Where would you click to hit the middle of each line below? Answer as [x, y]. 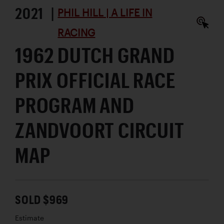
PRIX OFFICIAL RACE [95, 80]
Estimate [29, 218]
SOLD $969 [42, 199]
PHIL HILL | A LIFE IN [105, 13]
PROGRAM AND [75, 105]
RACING [76, 33]
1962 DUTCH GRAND [95, 55]
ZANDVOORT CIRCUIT [100, 130]
